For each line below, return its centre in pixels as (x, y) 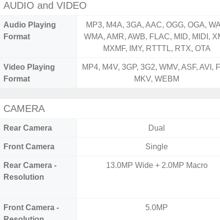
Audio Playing (30, 25)
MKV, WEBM (157, 79)
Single (157, 147)
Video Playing (29, 67)
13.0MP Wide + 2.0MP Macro (157, 165)
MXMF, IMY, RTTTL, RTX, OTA (157, 48)
